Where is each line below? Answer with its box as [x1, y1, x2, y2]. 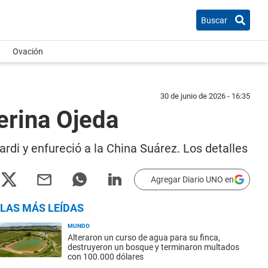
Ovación [13, 47, 43, 56]
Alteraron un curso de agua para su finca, [68, 233, 220, 242]
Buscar [201, 15, 227, 25]
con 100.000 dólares [68, 252, 144, 261]
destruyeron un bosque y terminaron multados [68, 242, 239, 252]
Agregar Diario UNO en [151, 175, 234, 184]
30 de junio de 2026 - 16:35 [160, 92, 250, 100]
